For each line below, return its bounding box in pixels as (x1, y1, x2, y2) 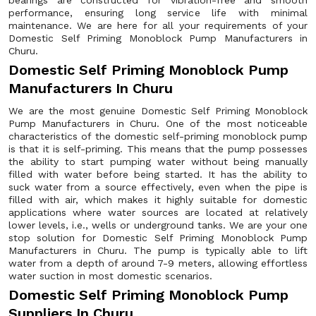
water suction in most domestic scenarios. (8, 270, 212, 281)
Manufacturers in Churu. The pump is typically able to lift (8, 245, 308, 256)
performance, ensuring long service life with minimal (8, 7, 308, 18)
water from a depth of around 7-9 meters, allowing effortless (8, 257, 308, 269)
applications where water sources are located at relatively (8, 207, 308, 218)
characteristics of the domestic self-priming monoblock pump (8, 130, 308, 142)
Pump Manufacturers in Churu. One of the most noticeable (8, 118, 308, 129)
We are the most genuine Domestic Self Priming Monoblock (8, 105, 308, 116)
